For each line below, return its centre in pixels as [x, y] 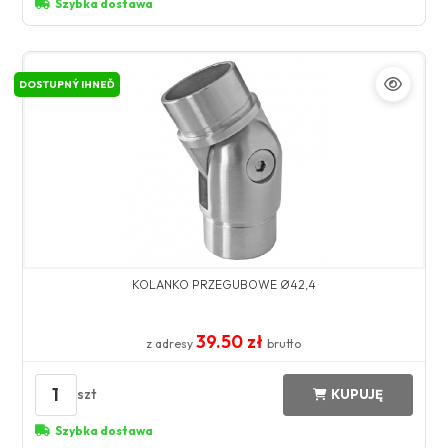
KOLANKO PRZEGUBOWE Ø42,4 [223, 284]
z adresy [171, 343]
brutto [284, 343]
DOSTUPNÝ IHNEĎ [66, 84]
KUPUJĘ [357, 394]
